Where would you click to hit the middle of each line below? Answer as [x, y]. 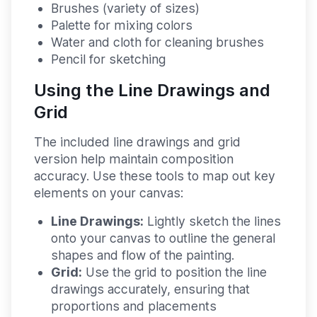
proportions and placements [134, 306]
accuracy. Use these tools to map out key [155, 176]
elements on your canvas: [109, 193]
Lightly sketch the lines [212, 221]
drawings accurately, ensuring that [150, 289]
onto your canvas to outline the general [163, 238]
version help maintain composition [134, 159]
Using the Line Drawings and [152, 91]
